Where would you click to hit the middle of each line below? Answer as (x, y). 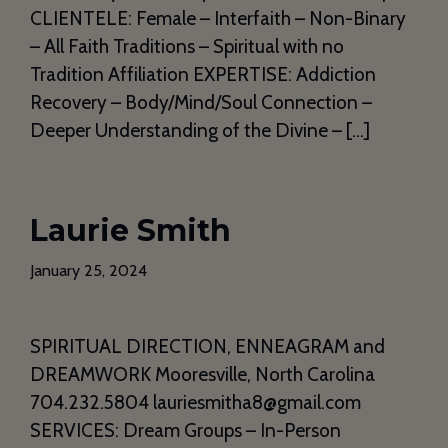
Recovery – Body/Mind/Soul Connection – (201, 103)
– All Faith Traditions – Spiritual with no (187, 47)
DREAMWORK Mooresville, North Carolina (202, 375)
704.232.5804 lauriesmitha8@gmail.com (195, 403)
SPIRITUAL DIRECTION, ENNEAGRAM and (207, 347)
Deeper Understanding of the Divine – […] (200, 131)
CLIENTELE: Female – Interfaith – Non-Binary (218, 19)
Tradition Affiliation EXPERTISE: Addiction (203, 75)
